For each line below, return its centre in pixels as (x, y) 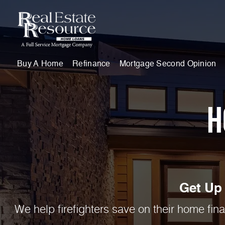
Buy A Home (40, 64)
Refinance (91, 64)
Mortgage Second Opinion (168, 64)
